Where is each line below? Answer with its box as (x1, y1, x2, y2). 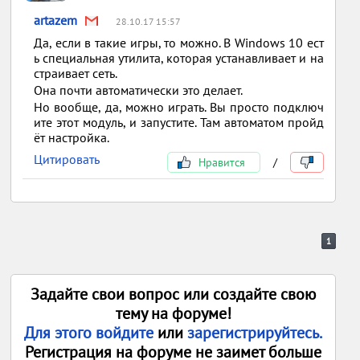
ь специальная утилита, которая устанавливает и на (34, 50, 324, 67)
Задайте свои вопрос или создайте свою (31, 284, 317, 305)
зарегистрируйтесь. (187, 322, 323, 344)
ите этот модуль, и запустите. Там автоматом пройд (34, 114, 324, 131)
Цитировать (34, 151, 100, 168)
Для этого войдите (24, 322, 158, 344)
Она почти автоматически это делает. (34, 82, 246, 99)
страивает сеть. (34, 65, 118, 82)
